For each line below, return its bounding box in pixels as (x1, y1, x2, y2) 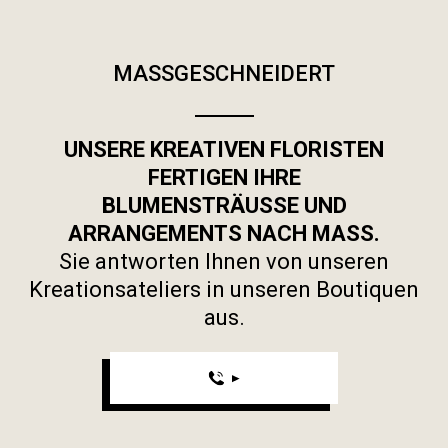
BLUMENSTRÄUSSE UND (101, 193, 347, 219)
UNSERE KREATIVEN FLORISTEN (64, 137, 384, 163)
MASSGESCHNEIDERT (113, 61, 335, 87)
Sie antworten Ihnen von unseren (59, 249, 389, 275)
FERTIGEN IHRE (147, 165, 301, 191)
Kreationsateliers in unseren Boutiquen (29, 277, 419, 303)
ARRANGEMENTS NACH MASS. (68, 221, 380, 247)
